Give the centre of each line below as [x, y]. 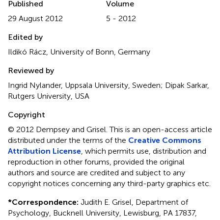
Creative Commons [165, 140]
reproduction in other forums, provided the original [96, 162]
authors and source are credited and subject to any [96, 172]
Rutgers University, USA [49, 96]
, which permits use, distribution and [144, 151]
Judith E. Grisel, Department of [133, 202]
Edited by [25, 37]
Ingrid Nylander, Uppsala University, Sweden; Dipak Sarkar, [109, 85]
